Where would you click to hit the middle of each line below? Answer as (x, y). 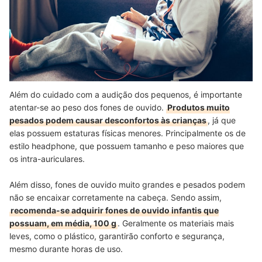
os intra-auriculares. (47, 159)
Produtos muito (199, 108)
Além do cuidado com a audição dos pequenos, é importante (126, 95)
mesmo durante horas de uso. (66, 249)
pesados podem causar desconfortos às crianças (108, 120)
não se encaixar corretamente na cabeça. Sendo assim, (116, 198)
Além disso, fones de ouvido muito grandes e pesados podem (127, 185)
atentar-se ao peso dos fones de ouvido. (88, 108)
